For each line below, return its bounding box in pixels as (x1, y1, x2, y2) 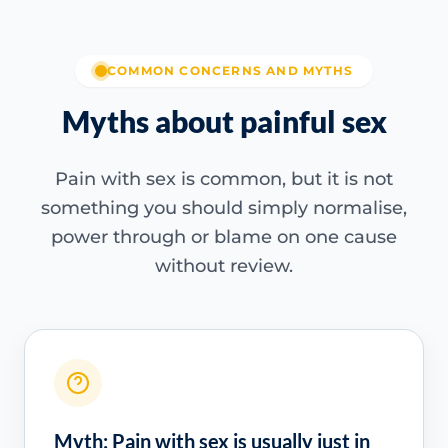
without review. (155, 255, 293, 278)
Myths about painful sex (61, 103, 387, 140)
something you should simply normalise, (41, 197, 407, 220)
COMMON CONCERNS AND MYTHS (107, 63, 353, 79)
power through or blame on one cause (51, 226, 397, 249)
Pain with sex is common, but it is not (55, 168, 393, 191)
